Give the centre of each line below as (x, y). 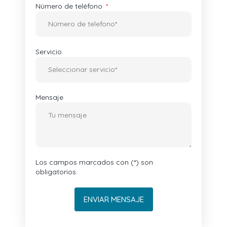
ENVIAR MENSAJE (113, 199)
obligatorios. (56, 172)
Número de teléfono (70, 6)
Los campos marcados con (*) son (94, 162)
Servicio (49, 52)
